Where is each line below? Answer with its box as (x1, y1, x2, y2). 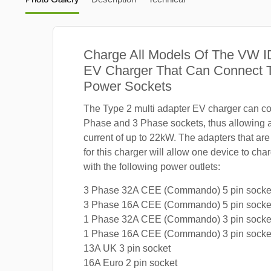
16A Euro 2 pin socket (83, 257, 177, 268)
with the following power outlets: (83, 161, 220, 172)
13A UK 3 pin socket (83, 243, 171, 253)
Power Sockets (83, 78, 172, 94)
